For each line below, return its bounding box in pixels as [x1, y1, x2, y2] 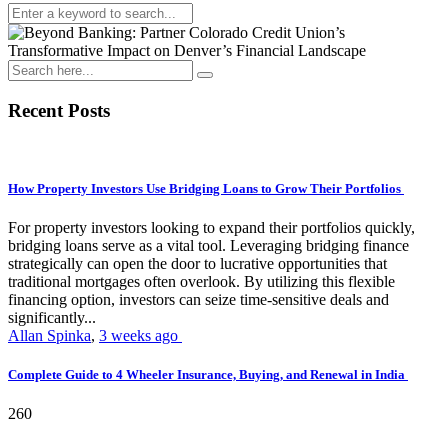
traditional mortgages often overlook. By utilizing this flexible [8, 272, 395, 290]
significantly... [8, 308, 96, 326]
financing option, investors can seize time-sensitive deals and [8, 290, 389, 308]
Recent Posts [8, 99, 110, 121]
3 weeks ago [99, 326, 182, 344]
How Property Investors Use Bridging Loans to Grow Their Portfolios [8, 180, 404, 196]
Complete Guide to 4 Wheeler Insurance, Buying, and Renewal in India [8, 366, 408, 382]
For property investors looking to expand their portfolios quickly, [8, 218, 415, 236]
